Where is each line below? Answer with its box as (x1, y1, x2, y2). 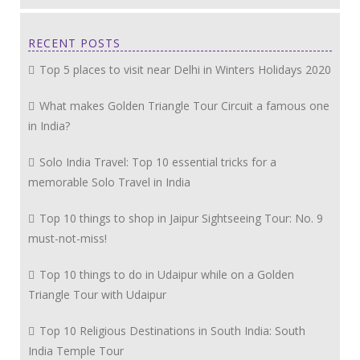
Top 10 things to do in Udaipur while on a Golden (36, 266, 294, 282)
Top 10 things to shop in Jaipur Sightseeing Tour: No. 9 (36, 210, 323, 226)
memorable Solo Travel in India (28, 174, 190, 190)
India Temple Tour (28, 342, 124, 358)
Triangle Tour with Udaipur (28, 286, 166, 302)
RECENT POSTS (28, 35, 121, 51)
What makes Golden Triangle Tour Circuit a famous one (36, 97, 329, 113)
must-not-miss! (28, 230, 107, 246)
